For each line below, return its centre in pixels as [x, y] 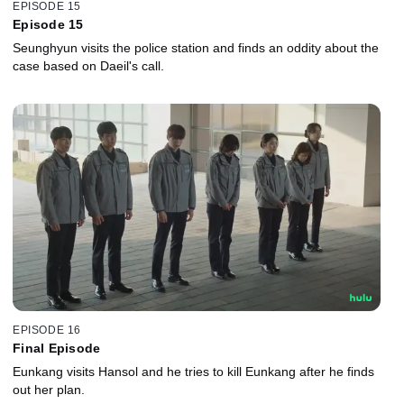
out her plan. [49, 390]
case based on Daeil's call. [88, 65]
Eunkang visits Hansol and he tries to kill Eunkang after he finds [193, 372]
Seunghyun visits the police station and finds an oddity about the [196, 47]
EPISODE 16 [47, 331]
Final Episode [57, 349]
